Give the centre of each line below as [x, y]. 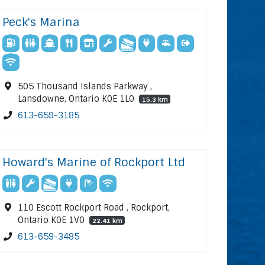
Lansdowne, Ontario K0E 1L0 [77, 98]
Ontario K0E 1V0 [53, 220]
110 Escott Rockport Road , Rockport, [94, 207]
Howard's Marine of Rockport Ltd [94, 162]
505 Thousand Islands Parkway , [85, 86]
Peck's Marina [41, 22]
